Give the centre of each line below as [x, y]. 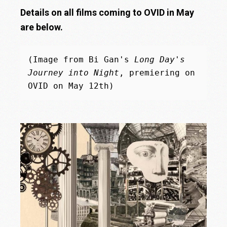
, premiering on [157, 72]
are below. [43, 27]
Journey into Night [74, 72]
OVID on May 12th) [71, 86]
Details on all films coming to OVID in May [107, 12]
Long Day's [160, 59]
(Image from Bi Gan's [81, 59]
